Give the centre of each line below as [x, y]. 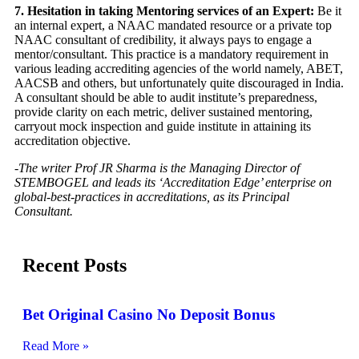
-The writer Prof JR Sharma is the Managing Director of [157, 168]
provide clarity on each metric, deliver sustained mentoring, [163, 112]
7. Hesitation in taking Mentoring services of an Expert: [164, 11]
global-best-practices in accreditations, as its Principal [152, 197]
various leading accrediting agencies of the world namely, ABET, [179, 69]
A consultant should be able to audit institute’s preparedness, [166, 98]
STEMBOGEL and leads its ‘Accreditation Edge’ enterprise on [173, 183]
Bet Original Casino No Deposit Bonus [149, 315]
